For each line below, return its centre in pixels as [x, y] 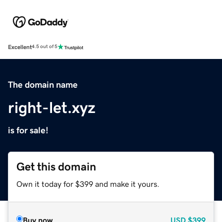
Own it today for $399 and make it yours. [88, 184]
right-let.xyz [52, 107]
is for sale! [28, 130]
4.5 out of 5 [45, 47]
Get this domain [56, 166]
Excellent [20, 47]
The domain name [43, 84]
